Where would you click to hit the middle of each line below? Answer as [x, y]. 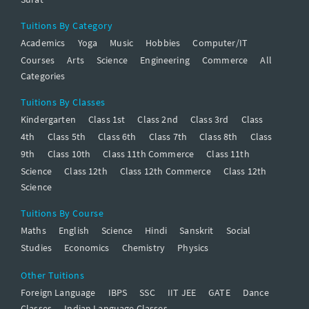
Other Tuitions [52, 275]
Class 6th [117, 136]
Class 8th [219, 136]
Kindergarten [48, 119]
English [73, 230]
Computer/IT [220, 42]
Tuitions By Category [67, 25]
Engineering [165, 60]
